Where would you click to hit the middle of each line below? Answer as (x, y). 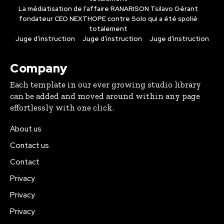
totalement (108, 29)
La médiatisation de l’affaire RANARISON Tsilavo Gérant (108, 9)
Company (39, 68)
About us (26, 129)
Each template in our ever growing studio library (105, 85)
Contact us (29, 146)
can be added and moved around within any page (105, 96)
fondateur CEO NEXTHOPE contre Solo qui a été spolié (108, 19)
